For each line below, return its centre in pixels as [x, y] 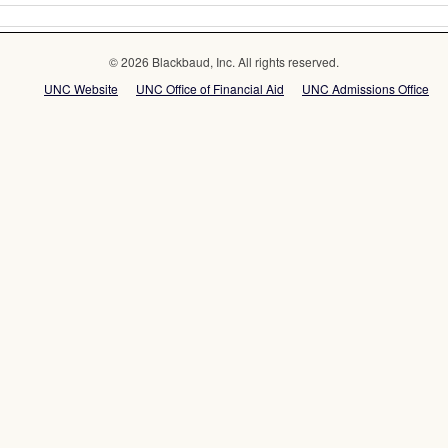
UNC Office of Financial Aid [210, 88]
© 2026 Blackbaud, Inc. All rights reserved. [224, 61]
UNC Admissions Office [365, 88]
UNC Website [81, 88]
